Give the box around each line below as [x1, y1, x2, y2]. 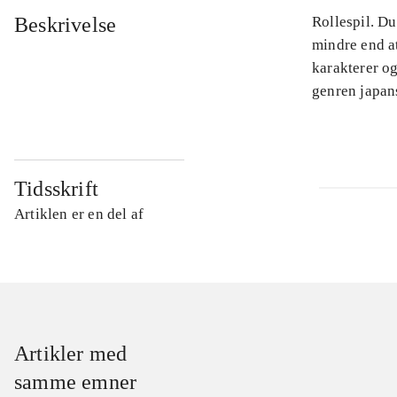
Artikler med [14, 342, 128, 366]
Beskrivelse [14, 13, 117, 37]
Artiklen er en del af [14, 206, 144, 223]
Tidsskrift [14, 177, 98, 201]
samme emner [14, 370, 137, 394]
